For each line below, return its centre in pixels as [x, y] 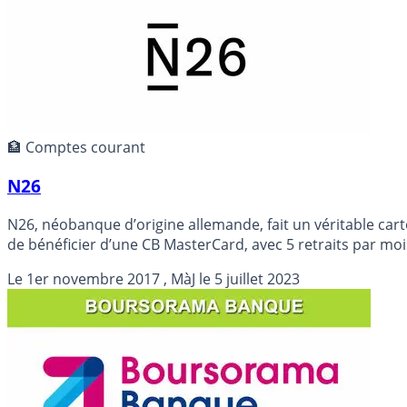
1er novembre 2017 [93, 278]
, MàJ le [187, 278]
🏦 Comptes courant [76, 148]
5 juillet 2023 [257, 278]
